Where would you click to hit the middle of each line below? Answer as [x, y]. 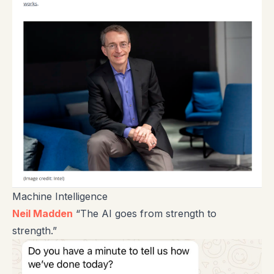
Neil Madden [43, 213]
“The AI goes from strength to [145, 213]
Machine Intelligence [60, 196]
